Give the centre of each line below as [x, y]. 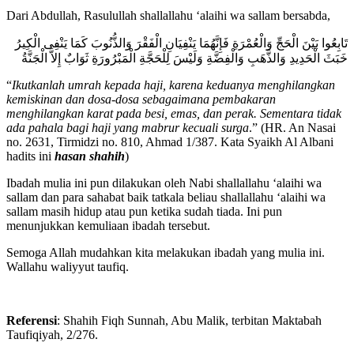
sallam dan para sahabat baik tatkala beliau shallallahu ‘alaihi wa [166, 198]
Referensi [32, 321]
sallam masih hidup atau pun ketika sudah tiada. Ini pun [144, 212]
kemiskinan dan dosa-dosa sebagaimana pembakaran [141, 100]
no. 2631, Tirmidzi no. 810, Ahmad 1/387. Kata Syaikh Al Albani [170, 142]
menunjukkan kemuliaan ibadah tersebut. [108, 226]
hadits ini [30, 156]
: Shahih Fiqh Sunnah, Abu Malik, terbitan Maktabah [189, 321]
